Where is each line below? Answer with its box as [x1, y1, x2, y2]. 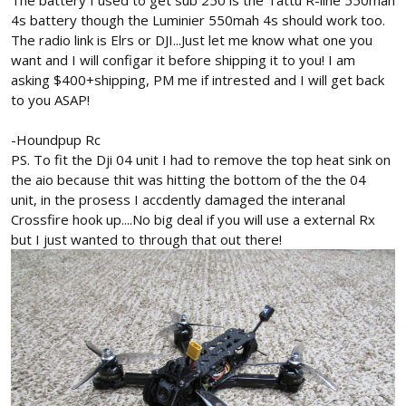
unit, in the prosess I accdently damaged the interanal [11, 190, 345, 209]
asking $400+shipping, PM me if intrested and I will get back [11, 71, 384, 90]
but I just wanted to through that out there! [11, 230, 282, 249]
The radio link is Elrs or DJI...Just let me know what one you [11, 31, 372, 50]
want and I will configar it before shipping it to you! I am [11, 51, 355, 70]
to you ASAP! [11, 91, 90, 110]
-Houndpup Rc [11, 130, 101, 150]
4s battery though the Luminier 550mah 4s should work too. [11, 11, 385, 30]
